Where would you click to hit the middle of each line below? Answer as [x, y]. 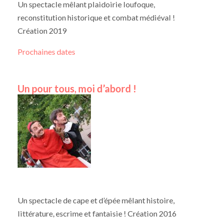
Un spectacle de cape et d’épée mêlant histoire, [96, 200]
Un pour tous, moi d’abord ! [77, 88]
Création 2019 [42, 30]
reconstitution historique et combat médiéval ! [96, 17]
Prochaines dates [46, 52]
